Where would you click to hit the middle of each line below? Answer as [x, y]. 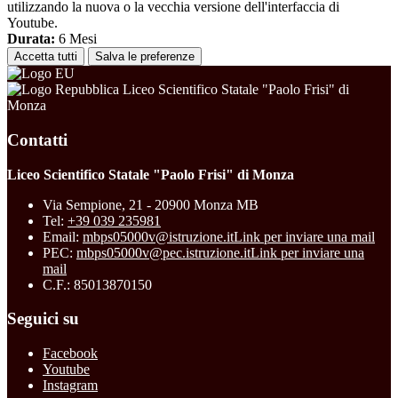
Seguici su [43, 319]
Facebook [70, 353]
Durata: [31, 39]
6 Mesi [76, 39]
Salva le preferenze [145, 57]
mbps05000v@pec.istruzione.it [163, 252]
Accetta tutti [46, 57]
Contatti [37, 139]
